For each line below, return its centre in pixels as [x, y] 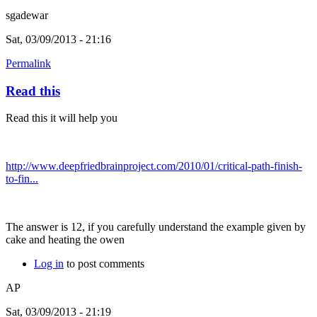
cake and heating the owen [67, 240]
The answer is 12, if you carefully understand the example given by [156, 227]
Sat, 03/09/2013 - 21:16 [58, 39]
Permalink [28, 63]
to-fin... [22, 179]
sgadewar [27, 15]
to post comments [104, 264]
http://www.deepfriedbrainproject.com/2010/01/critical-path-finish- [154, 166]
